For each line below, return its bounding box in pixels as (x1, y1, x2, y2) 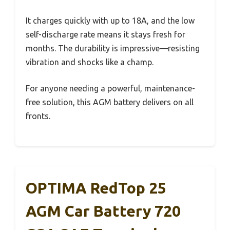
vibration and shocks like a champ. (26, 57, 154, 67)
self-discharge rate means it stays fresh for (26, 29, 185, 39)
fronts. (26, 111, 50, 121)
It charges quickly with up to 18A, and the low (26, 15, 195, 25)
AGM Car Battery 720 (26, 202, 181, 220)
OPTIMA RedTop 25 (26, 179, 166, 197)
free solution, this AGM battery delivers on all (26, 97, 194, 107)
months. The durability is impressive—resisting (26, 43, 200, 53)
